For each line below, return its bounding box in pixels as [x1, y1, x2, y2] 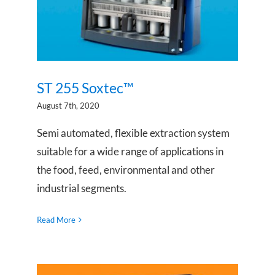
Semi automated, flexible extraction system [37, 126, 230, 139]
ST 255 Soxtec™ [37, 79, 134, 96]
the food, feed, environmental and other [37, 163, 215, 176]
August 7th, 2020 [37, 100, 99, 110]
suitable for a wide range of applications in [37, 144, 223, 158]
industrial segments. [37, 181, 126, 195]
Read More [37, 214, 76, 225]
